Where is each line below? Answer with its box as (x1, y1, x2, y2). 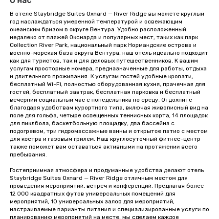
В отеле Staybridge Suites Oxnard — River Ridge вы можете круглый (10, 10, 204, 17)
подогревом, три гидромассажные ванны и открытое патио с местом (10, 128, 208, 134)
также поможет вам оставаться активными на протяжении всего (10, 143, 197, 150)
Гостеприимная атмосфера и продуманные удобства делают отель (10, 167, 204, 174)
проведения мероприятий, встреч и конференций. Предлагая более (10, 182, 204, 189)
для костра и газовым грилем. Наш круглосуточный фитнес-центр (10, 135, 200, 142)
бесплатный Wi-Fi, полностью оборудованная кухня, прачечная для (10, 81, 205, 88)
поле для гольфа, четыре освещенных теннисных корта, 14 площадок (10, 112, 208, 119)
